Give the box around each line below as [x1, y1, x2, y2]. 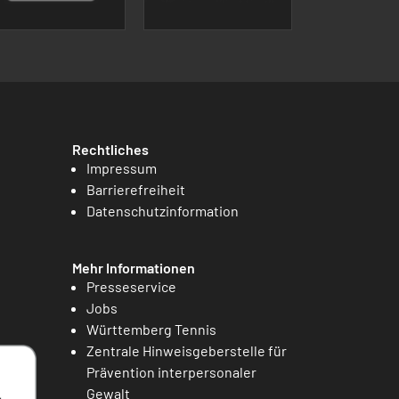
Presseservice [86, 277, 176, 295]
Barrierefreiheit [86, 180, 185, 198]
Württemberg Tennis [86, 320, 216, 338]
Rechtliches [72, 140, 149, 158]
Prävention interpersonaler [86, 362, 256, 380]
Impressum [86, 159, 157, 176]
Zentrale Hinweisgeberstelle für [86, 341, 287, 359]
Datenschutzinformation [86, 201, 239, 219]
